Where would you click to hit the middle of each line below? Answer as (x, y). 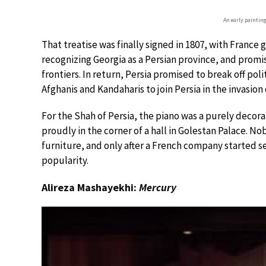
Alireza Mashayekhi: (90, 187)
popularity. (65, 160)
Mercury (158, 187)
